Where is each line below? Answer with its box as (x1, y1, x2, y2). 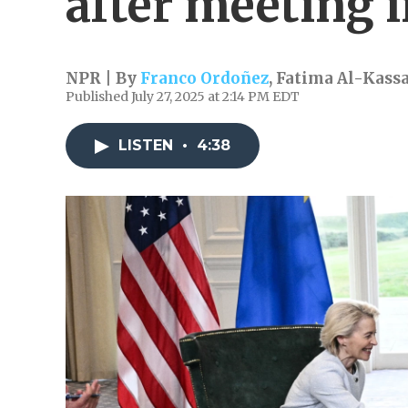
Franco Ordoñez (140, 68, 269, 88)
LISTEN (118, 137, 178, 154)
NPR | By (66, 68, 140, 88)
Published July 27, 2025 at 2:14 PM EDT (66, 88, 300, 105)
